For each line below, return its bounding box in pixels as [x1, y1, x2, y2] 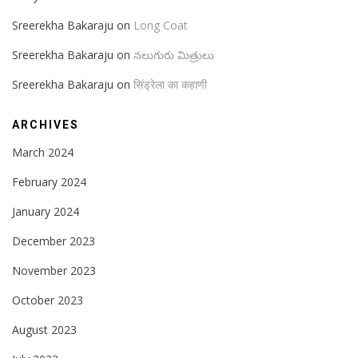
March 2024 [12, 144, 74, 160]
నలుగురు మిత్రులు [133, 46, 214, 62]
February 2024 [12, 173, 86, 189]
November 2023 [12, 262, 96, 278]
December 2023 [12, 233, 95, 249]
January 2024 [12, 203, 79, 219]
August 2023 [12, 321, 77, 337]
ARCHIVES [12, 117, 79, 131]
